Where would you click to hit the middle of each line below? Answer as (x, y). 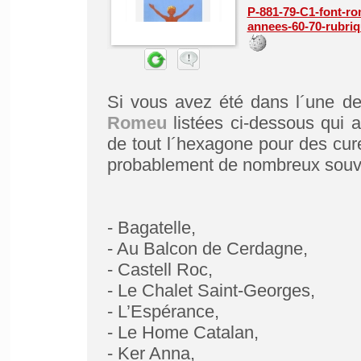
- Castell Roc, (160, 270)
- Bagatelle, (151, 228)
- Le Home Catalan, (183, 332)
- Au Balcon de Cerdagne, (207, 249)
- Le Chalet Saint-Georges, (211, 290)
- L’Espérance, (163, 311)
